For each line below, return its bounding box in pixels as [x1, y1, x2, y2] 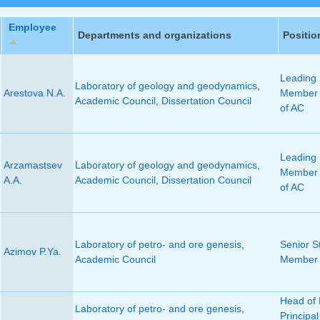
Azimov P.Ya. [3, 246, 61, 258]
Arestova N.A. [3, 87, 66, 99]
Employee [8, 21, 56, 34]
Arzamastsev [3, 159, 62, 171]
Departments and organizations [77, 29, 231, 41]
